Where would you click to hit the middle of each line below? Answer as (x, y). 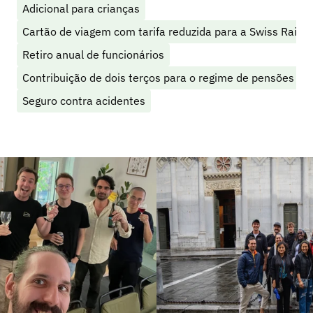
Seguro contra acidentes (84, 101)
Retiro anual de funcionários (93, 54)
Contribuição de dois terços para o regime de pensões (158, 78)
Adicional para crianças (81, 8)
